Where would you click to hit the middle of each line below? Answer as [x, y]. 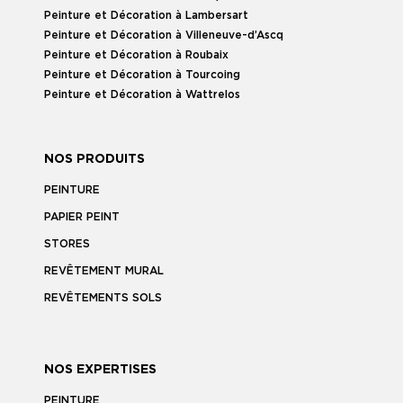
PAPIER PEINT [82, 216]
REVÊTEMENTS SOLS [103, 297]
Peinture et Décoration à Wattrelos [142, 94]
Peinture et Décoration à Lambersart [146, 15]
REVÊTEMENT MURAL [104, 270]
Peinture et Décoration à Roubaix [136, 54]
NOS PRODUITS [94, 159]
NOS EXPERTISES [100, 369]
